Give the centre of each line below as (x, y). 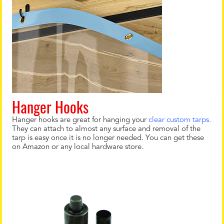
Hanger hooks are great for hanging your (80, 120)
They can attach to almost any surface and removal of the (106, 129)
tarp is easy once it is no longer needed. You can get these (108, 138)
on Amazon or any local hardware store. (78, 147)
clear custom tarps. (180, 120)
